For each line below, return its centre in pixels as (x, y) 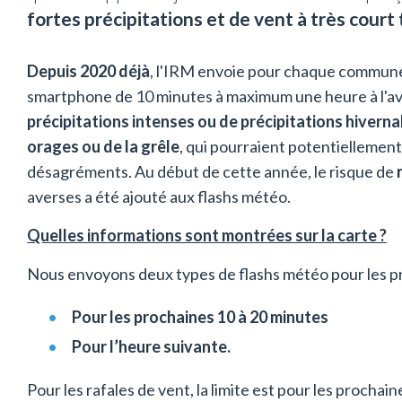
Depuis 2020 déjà (89, 70)
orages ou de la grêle (104, 146)
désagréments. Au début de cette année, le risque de (212, 171)
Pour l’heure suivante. (152, 346)
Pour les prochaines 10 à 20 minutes (201, 316)
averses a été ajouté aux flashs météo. (159, 196)
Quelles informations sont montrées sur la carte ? (207, 235)
